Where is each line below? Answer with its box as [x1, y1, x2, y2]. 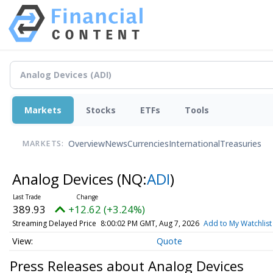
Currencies [127, 138, 169, 150]
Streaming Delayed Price [12, 218, 96, 229]
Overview [68, 138, 105, 150]
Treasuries [220, 138, 261, 150]
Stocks [86, 104, 116, 116]
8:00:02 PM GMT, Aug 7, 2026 [100, 218, 199, 229]
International [169, 138, 220, 150]
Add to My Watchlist [203, 218, 272, 229]
